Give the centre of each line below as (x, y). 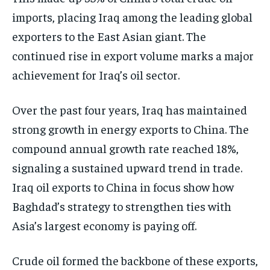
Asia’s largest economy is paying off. (104, 225)
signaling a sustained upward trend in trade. (127, 168)
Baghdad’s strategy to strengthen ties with (122, 206)
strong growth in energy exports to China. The (130, 129)
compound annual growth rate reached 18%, (125, 148)
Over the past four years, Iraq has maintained (130, 110)
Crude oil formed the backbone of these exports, (135, 260)
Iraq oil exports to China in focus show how (123, 187)
